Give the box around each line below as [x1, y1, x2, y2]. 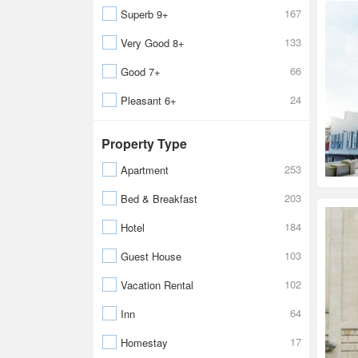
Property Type [101, 134, 187, 153]
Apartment [121, 162, 169, 177]
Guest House [121, 249, 181, 264]
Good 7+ [121, 64, 161, 79]
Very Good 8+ [121, 35, 185, 50]
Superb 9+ [121, 6, 169, 22]
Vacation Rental [121, 277, 193, 292]
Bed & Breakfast [121, 191, 197, 206]
